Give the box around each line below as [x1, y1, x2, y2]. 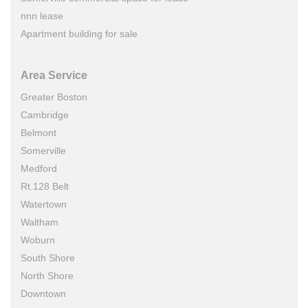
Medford [21, 162, 57, 174]
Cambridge [21, 109, 69, 120]
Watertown [21, 198, 67, 210]
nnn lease [21, 10, 63, 21]
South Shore [21, 252, 75, 263]
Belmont [21, 126, 56, 138]
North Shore [21, 269, 74, 281]
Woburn [21, 234, 55, 245]
